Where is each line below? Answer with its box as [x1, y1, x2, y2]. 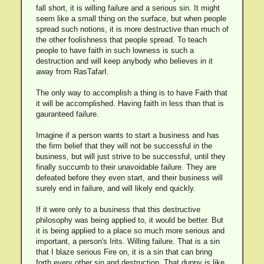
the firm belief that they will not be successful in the [35, 141, 212, 150]
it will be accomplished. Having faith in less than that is [35, 99, 224, 108]
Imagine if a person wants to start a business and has [35, 131, 219, 140]
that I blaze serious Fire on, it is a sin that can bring [35, 247, 212, 256]
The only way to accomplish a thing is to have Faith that [35, 88, 227, 97]
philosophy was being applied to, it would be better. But [35, 216, 223, 225]
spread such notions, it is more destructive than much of [35, 25, 229, 34]
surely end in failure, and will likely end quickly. [35, 184, 196, 193]
